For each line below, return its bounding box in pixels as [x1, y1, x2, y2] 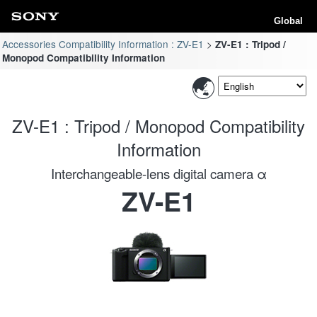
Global [274, 16, 303, 26]
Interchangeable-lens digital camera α [50, 163, 267, 183]
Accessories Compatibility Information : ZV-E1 [2, 36, 204, 51]
